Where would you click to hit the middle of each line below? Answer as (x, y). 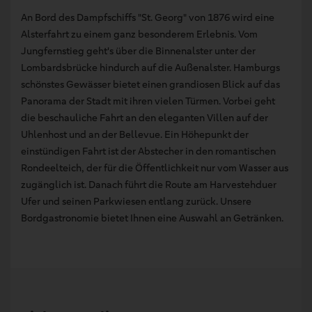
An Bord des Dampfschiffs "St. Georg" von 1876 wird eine (148, 18)
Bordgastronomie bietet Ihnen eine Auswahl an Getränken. (152, 218)
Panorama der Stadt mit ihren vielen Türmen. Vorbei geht (148, 101)
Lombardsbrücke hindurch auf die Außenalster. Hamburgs (150, 68)
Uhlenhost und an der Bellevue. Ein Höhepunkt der (135, 135)
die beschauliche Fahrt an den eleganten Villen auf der (145, 118)
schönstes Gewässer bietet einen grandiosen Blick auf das (150, 85)
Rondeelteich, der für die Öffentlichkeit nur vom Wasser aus (155, 168)
